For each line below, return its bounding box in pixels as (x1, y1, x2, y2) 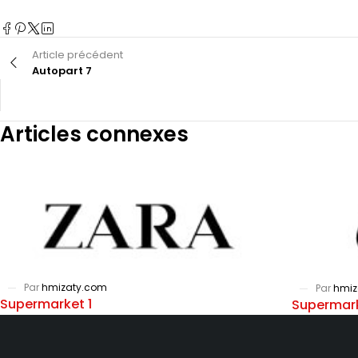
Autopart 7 (32, 63, 92, 78)
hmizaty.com (42, 280, 107, 295)
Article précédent (32, 47, 123, 62)
